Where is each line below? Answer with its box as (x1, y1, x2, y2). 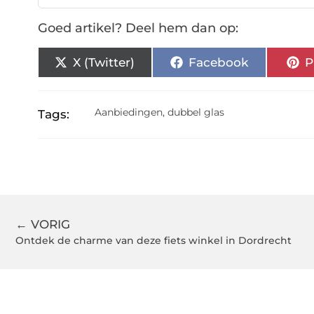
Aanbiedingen (95, 106, 163, 119)
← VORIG (15, 217, 70, 232)
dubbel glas (168, 106, 225, 119)
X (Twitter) (73, 55, 135, 69)
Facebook (188, 55, 248, 69)
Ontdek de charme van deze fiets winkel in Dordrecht (15, 234, 292, 247)
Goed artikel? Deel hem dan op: (37, 20, 238, 36)
